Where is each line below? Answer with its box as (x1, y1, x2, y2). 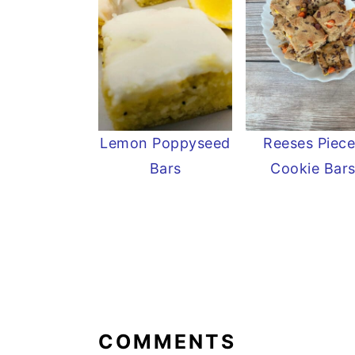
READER (97, 271, 204, 300)
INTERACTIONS (97, 299, 302, 327)
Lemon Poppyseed (100, 135, 231, 152)
